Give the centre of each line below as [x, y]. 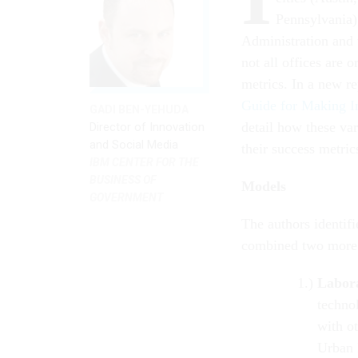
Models [264, 186]
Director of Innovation [147, 127]
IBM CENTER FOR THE [144, 162]
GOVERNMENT [126, 197]
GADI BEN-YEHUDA [139, 109]
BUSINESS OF [123, 179]
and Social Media [134, 144]
